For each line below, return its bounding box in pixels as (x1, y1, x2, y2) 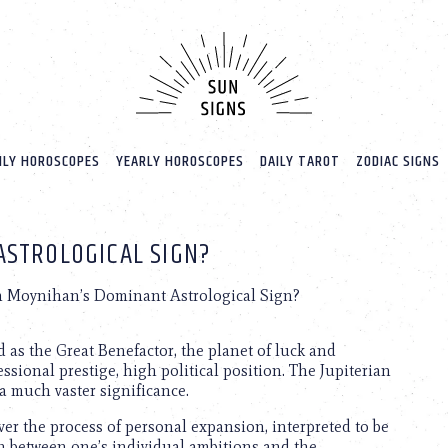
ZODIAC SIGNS (355, 149, 440, 175)
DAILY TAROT (259, 149, 340, 175)
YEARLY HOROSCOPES (115, 149, 244, 175)
